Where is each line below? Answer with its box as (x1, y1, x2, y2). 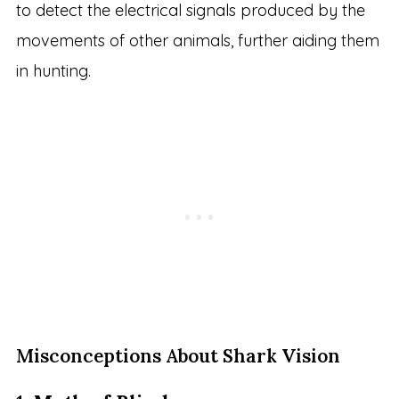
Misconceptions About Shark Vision (15, 344, 340, 369)
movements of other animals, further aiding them (15, 30, 379, 52)
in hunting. (15, 61, 91, 82)
